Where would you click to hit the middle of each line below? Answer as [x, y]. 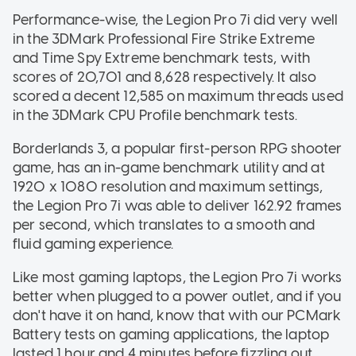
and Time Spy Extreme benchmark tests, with [162, 58]
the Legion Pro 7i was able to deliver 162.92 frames [178, 205]
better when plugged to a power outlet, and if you [177, 296]
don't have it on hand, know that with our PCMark [177, 315]
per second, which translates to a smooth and [164, 224]
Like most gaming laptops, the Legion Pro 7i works [178, 277]
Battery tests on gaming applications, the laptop [171, 334]
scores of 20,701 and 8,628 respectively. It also [165, 77]
